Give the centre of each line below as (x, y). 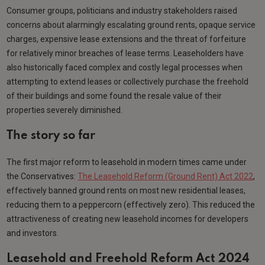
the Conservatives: (42, 177)
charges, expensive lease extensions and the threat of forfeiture (127, 39)
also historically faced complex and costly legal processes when (125, 68)
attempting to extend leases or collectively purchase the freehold (128, 82)
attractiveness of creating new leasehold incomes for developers (128, 219)
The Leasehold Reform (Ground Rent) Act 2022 (166, 177)
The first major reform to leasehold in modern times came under (127, 162)
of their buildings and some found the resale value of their (114, 96)
